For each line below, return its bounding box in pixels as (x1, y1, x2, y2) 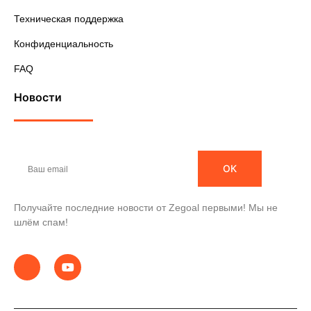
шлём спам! (14, 217, 68, 228)
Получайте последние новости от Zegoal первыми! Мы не (14, 202, 278, 214)
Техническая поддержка (14, 13, 124, 25)
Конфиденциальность (14, 38, 113, 50)
